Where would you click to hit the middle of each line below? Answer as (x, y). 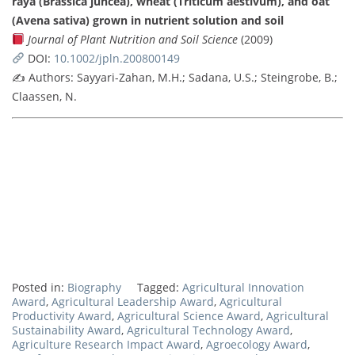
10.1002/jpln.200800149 (116, 58)
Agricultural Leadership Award (133, 301)
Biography (94, 287)
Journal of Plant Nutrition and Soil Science (132, 39)
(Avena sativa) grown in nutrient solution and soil (148, 20)
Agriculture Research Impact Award (106, 344)
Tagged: (160, 287)
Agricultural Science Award (189, 315)
